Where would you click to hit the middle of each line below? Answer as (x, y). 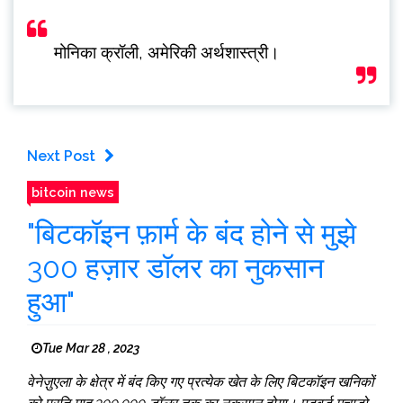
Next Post (61, 156)
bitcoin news (73, 192)
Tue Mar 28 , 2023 (91, 348)
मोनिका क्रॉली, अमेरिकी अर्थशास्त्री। (167, 52)
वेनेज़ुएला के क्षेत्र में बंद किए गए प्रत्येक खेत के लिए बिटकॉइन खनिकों (201, 381)
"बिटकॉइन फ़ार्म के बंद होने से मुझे (192, 233)
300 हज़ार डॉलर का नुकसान (175, 267)
